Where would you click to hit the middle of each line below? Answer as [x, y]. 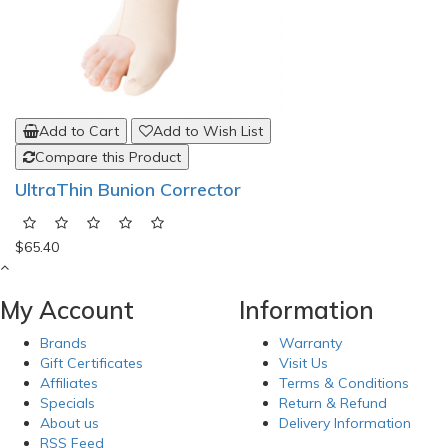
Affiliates [69, 383]
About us [69, 423]
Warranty [310, 343]
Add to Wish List [208, 131]
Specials [67, 403]
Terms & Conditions [344, 383]
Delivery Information [345, 423]
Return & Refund [333, 403]
